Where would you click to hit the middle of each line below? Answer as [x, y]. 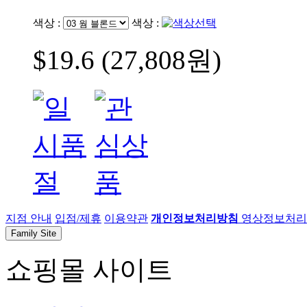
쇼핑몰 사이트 [89, 269]
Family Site [34, 233]
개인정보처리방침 [195, 218]
